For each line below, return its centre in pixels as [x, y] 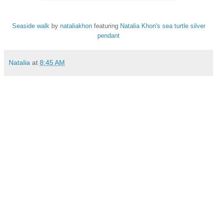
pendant [108, 36]
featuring [106, 26]
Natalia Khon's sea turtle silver [163, 26]
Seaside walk [31, 26]
